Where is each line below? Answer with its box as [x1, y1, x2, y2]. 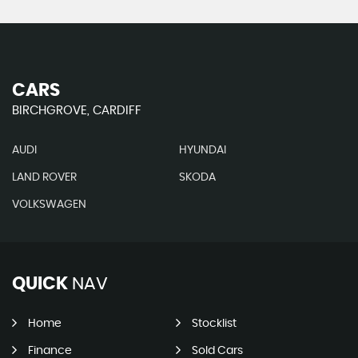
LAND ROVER [12, 172, 77, 183]
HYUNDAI [178, 145, 226, 156]
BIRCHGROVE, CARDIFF [12, 105, 141, 117]
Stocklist [191, 318, 237, 329]
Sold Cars [191, 345, 243, 356]
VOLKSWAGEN [12, 199, 86, 210]
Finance [28, 345, 72, 356]
